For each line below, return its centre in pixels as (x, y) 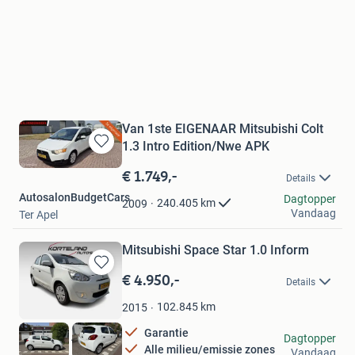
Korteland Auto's (60, 336)
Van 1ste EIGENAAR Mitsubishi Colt (223, 128)
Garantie (166, 333)
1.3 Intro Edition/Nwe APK (196, 146)
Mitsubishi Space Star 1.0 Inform (216, 250)
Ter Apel (38, 214)
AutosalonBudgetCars (74, 197)
